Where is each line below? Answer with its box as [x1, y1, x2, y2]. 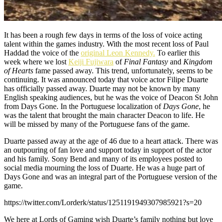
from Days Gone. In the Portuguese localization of [4, 102, 163, 111]
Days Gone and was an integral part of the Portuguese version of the [4, 172, 217, 181]
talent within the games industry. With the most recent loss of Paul [4, 39, 209, 48]
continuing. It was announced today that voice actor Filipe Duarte [4, 75, 208, 84]
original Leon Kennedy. [81, 48, 155, 57]
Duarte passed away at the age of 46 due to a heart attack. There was [4, 136, 218, 145]
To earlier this [155, 48, 200, 57]
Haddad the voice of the [4, 48, 81, 57]
